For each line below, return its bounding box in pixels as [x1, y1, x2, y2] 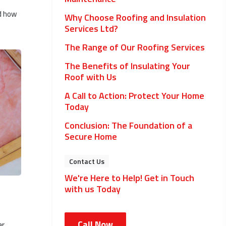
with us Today [65, 182, 121, 196]
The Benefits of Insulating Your [65, 59, 190, 73]
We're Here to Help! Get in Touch [65, 171, 194, 185]
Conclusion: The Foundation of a [65, 119, 192, 132]
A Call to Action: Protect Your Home [65, 89, 204, 102]
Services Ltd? [65, 22, 118, 35]
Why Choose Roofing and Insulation [65, 11, 206, 24]
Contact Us [69, 156, 104, 166]
